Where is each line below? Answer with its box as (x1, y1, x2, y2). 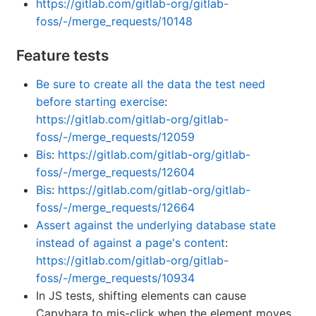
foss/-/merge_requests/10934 (36, 271, 195, 286)
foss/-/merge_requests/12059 (36, 130, 195, 145)
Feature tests (16, 47, 109, 65)
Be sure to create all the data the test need (36, 77, 265, 92)
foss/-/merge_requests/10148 (36, 14, 193, 29)
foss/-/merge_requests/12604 (36, 165, 195, 180)
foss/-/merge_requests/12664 (36, 200, 195, 215)
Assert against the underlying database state (36, 218, 276, 233)
